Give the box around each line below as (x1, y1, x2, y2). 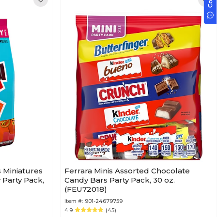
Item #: (64, 198, 83, 204)
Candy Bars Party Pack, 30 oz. (64, 175, 175, 185)
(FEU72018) (64, 185, 107, 194)
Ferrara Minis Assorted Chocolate (64, 166, 190, 175)
